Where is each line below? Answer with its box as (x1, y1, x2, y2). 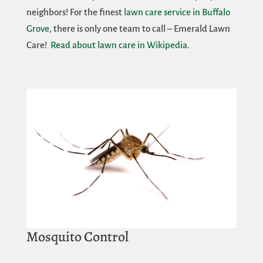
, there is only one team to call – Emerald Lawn (49, 23, 230, 34)
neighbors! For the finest (26, 7, 124, 18)
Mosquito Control (26, 227, 129, 247)
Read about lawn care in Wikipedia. (50, 40, 190, 50)
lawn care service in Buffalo (123, 7, 230, 18)
